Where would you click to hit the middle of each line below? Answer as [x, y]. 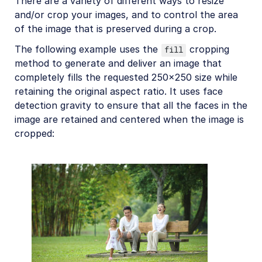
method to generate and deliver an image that [118, 63]
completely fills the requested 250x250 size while [126, 77]
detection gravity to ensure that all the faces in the [131, 105]
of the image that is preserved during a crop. [116, 29]
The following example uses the [88, 49]
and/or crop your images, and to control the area [126, 15]
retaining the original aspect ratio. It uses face [119, 91]
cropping [208, 49]
